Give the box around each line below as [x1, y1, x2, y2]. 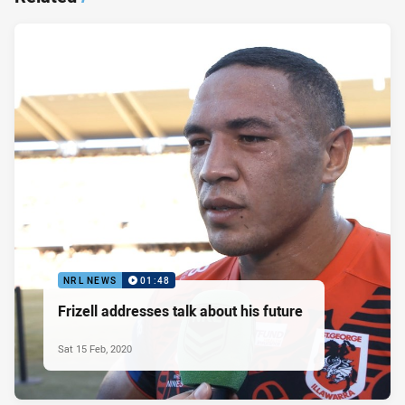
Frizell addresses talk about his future [58, 300, 303, 321]
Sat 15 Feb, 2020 [58, 341, 132, 355]
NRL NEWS [63, 274, 117, 287]
